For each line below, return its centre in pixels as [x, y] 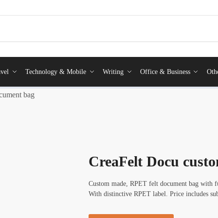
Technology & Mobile [55, 72]
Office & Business [165, 72]
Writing [113, 72]
